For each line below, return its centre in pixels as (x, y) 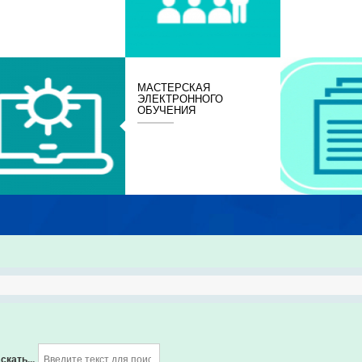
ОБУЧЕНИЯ (167, 109)
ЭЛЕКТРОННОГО (181, 98)
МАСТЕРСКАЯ (174, 87)
